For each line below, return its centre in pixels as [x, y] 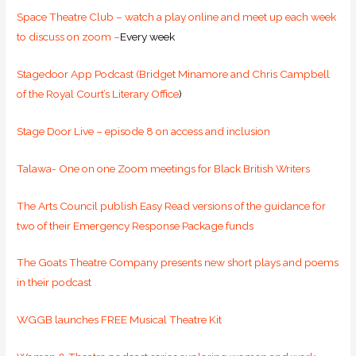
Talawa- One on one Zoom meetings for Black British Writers [164, 168]
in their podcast [54, 282]
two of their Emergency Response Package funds [135, 225]
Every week [148, 37]
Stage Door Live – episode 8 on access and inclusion [144, 131]
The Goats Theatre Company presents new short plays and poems [178, 263]
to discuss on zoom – [69, 37]
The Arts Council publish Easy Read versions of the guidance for [172, 205]
